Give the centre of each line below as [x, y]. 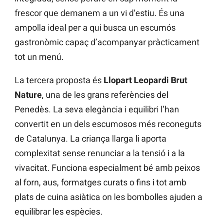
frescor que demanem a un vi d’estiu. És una [100, 13]
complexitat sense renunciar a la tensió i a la [100, 153]
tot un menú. [39, 57]
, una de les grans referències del [105, 95]
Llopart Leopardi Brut [145, 80]
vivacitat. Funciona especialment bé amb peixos [107, 168]
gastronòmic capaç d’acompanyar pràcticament [107, 42]
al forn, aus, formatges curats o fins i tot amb [100, 182]
